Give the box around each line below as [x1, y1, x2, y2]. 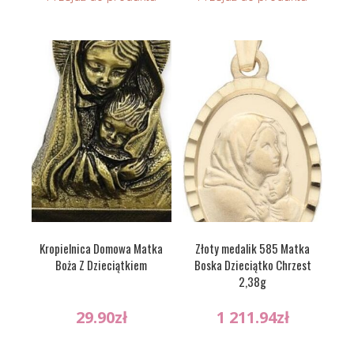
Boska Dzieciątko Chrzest [194, 255, 311, 273]
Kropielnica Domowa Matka [40, 239, 164, 257]
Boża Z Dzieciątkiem [55, 255, 148, 273]
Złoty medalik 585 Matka [195, 239, 311, 257]
